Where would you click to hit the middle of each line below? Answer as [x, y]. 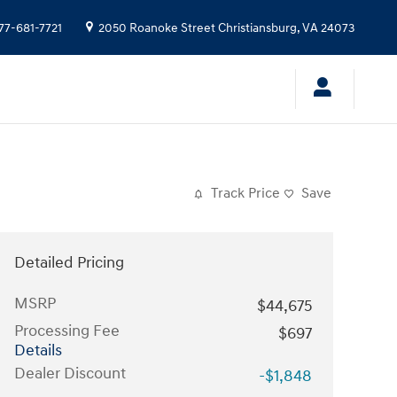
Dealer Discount [70, 374]
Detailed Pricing [69, 263]
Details [38, 350]
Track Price [245, 194]
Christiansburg [257, 28]
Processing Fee [67, 331]
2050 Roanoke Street [157, 28]
